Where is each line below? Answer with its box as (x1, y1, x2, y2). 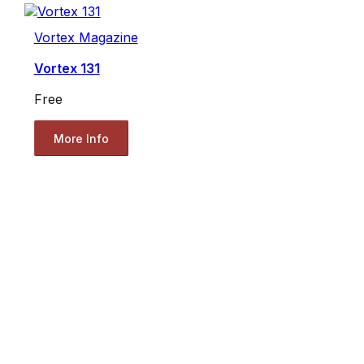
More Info (53, 131, 109, 145)
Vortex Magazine (33, 29, 138, 46)
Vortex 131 (33, 60, 100, 77)
